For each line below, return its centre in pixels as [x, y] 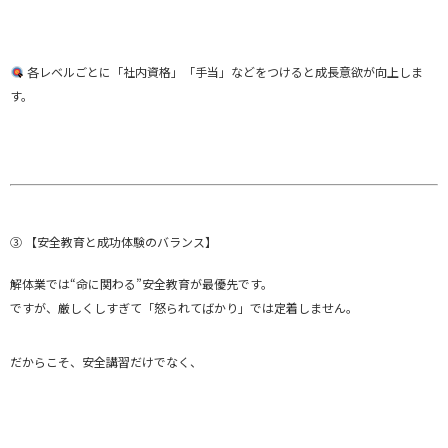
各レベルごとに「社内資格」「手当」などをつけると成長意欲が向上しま [223, 71]
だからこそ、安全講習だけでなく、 [106, 361]
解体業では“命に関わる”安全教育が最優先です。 [141, 283]
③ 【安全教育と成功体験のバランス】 [113, 241]
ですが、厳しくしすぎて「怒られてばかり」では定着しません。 [184, 307]
